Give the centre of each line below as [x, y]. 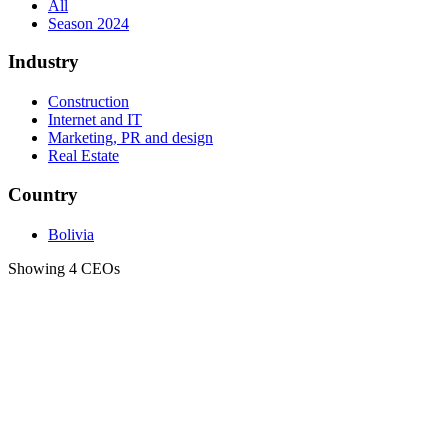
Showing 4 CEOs [64, 268]
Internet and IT [95, 120]
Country [43, 194]
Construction [88, 102]
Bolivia [71, 234]
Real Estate [83, 156]
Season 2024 [88, 23]
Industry [43, 62]
